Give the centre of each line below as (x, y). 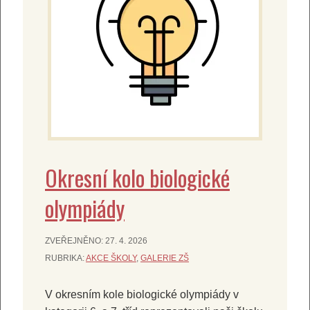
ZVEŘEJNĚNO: (75, 240)
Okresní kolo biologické (137, 177)
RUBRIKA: (65, 258)
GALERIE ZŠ (165, 258)
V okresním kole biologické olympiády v (142, 294)
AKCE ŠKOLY (111, 258)
